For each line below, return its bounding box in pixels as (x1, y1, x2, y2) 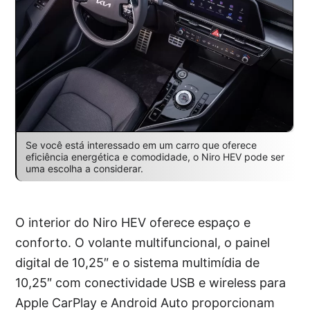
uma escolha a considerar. (25, 162, 143, 174)
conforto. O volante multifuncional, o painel (15, 235, 271, 250)
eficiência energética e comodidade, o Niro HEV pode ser (25, 150, 284, 163)
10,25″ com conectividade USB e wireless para (15, 275, 286, 290)
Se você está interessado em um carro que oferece (25, 138, 257, 151)
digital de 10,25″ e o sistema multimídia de (15, 255, 260, 270)
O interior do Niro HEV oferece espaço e (15, 215, 251, 230)
